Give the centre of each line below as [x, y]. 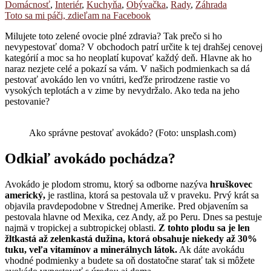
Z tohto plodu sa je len [204, 227]
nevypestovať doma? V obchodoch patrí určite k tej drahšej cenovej [134, 47]
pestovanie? [27, 101]
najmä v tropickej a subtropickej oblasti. [82, 227]
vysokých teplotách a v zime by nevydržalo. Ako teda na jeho [122, 90]
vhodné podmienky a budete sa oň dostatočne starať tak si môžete [130, 260]
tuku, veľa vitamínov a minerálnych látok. [91, 249]
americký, [25, 195]
